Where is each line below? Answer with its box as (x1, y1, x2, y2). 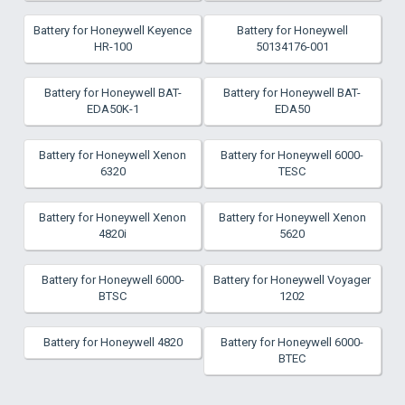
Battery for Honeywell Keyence (33, 24, 193, 37)
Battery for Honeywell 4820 (42, 335, 183, 349)
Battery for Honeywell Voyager (213, 273, 372, 287)
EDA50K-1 (86, 102, 139, 116)
